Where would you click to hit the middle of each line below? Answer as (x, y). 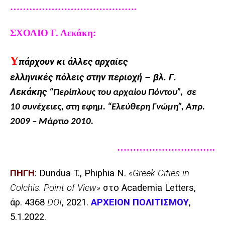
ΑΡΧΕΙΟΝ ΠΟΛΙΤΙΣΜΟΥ (140, 202)
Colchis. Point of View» (57, 188)
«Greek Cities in (159, 173)
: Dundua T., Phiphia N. (82, 173)
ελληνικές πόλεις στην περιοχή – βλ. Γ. (93, 78)
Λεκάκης (30, 92)
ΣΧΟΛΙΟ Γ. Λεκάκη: (53, 33)
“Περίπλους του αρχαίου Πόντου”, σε (123, 93)
